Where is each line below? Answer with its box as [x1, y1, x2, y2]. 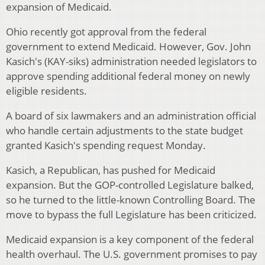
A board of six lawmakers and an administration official [6, 109, 256, 123]
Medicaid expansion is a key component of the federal [6, 232, 254, 247]
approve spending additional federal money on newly [6, 69, 250, 83]
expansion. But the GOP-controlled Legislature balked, [6, 178, 254, 192]
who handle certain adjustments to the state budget [6, 124, 243, 138]
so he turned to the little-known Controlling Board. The [6, 193, 256, 207]
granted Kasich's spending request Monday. [6, 138, 206, 153]
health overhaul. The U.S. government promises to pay [6, 247, 257, 261]
